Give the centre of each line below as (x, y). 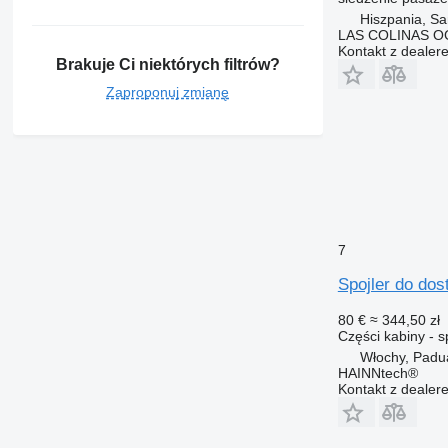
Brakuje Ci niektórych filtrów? (167, 64)
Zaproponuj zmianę (168, 91)
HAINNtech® (377, 372)
